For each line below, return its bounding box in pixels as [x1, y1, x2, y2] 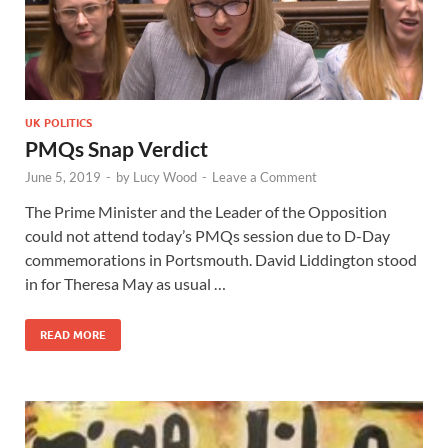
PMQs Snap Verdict [25, 136, 208, 162]
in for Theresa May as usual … [25, 274, 226, 294]
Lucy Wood [133, 169, 197, 186]
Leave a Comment [212, 169, 317, 186]
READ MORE [40, 328, 106, 343]
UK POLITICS [25, 116, 92, 131]
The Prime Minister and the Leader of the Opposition [25, 202, 387, 222]
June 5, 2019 [25, 169, 101, 186]
